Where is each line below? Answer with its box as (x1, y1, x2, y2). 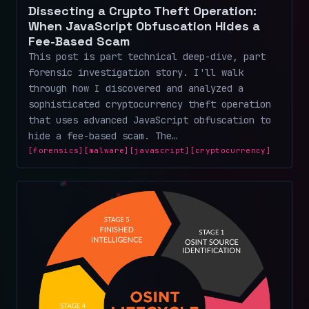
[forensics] (28, 146, 84, 156)
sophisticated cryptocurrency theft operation (28, 98, 271, 111)
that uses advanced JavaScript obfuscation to (28, 114, 271, 127)
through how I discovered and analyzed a (28, 82, 243, 95)
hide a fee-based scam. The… (28, 130, 177, 143)
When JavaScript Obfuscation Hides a (28, 18, 260, 34)
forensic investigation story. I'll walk (28, 66, 243, 79)
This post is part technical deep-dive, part (28, 50, 266, 63)
